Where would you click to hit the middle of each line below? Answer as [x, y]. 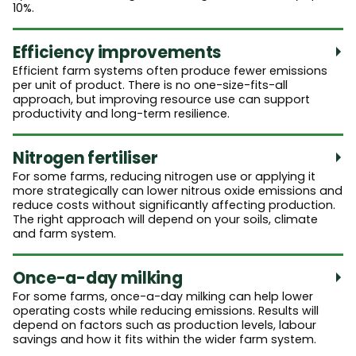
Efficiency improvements [117, 52]
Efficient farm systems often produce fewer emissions [170, 70]
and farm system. [64, 233]
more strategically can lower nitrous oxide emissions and [178, 190]
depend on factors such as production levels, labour [164, 325]
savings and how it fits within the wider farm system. [164, 339]
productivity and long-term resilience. [121, 113]
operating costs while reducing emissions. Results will [166, 310]
